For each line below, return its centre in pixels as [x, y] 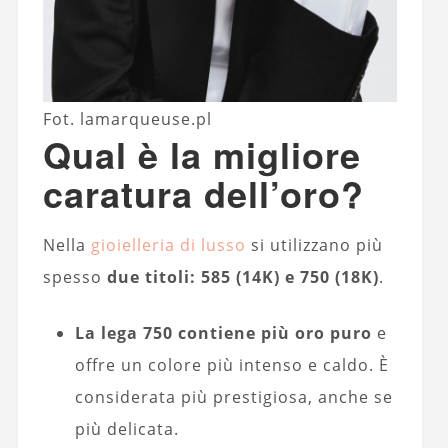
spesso [74, 276]
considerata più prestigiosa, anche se [233, 396]
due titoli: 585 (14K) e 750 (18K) [242, 276]
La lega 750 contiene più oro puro [223, 332]
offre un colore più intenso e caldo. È [231, 364]
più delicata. [126, 428]
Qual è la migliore [201, 153]
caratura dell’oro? [203, 192]
